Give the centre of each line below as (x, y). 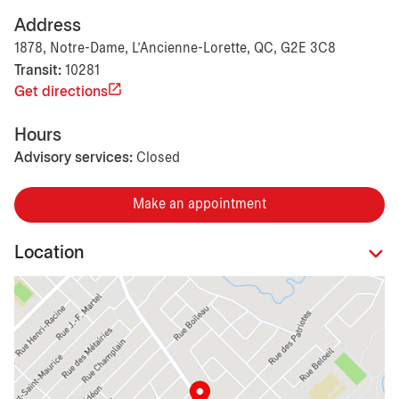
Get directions (61, 92)
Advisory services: (73, 158)
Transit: (38, 70)
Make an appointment (199, 204)
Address (48, 26)
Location (49, 254)
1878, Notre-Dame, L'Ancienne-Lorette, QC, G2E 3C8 (175, 48)
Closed (158, 158)
